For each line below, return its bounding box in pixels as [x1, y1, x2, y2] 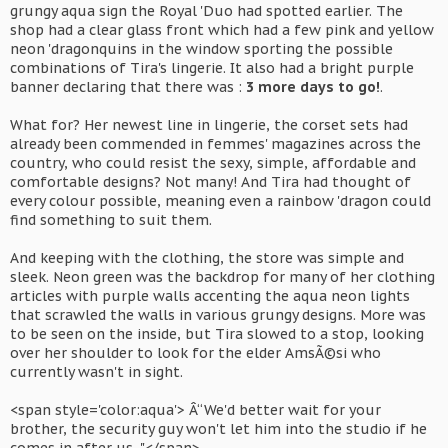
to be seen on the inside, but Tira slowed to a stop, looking [10, 325, 424, 343]
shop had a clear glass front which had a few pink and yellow [10, 21, 434, 39]
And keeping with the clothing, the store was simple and [10, 249, 404, 267]
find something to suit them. [10, 211, 212, 229]
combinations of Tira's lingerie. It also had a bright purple [10, 59, 414, 77]
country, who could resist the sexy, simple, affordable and [10, 154, 416, 172]
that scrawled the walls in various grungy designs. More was [10, 306, 426, 324]
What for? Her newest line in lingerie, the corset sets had [10, 116, 408, 134]
